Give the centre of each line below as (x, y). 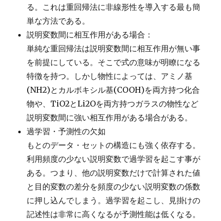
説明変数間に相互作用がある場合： (90, 34)
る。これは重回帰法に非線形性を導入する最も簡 (114, 7)
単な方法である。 (58, 20)
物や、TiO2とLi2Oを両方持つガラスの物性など (113, 103)
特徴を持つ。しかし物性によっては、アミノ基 (110, 76)
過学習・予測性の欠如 (66, 131)
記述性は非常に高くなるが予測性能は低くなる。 (114, 214)
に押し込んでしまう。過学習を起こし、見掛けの (114, 200)
